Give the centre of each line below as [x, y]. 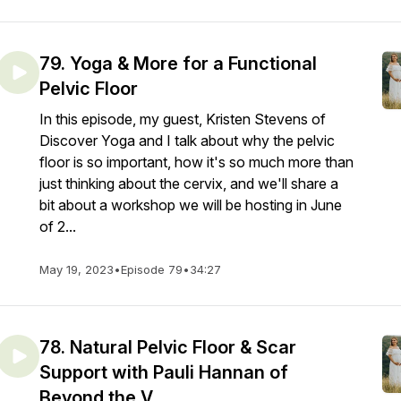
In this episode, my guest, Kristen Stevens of [183, 119]
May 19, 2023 [77, 269]
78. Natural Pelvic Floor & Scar [168, 347]
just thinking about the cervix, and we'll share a [189, 183]
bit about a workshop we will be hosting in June [191, 205]
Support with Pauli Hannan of [164, 372]
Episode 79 [152, 269]
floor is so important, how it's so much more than [196, 162]
